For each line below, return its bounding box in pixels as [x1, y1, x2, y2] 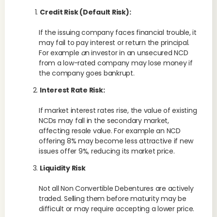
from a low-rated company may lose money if [39, 58, 193, 68]
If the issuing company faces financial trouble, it [39, 28, 197, 37]
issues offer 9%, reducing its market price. [39, 146, 175, 156]
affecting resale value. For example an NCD [39, 126, 181, 136]
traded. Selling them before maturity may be [39, 194, 186, 203]
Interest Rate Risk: [40, 85, 105, 95]
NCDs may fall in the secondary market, [39, 116, 169, 125]
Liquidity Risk [40, 163, 86, 173]
